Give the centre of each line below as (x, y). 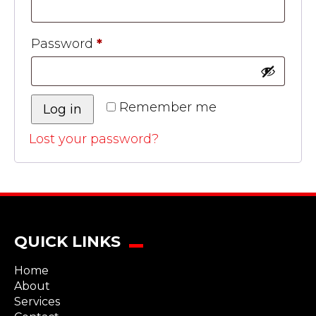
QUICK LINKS (67, 242)
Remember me (168, 107)
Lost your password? (94, 139)
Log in (62, 109)
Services (37, 302)
